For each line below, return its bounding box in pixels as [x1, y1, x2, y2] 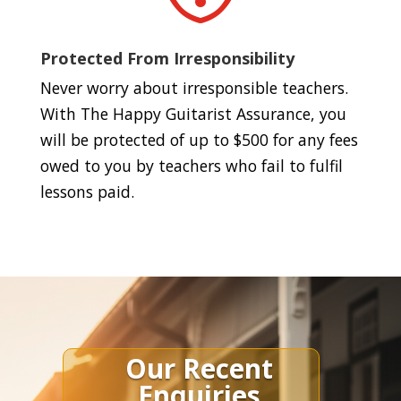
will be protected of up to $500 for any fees [39, 129, 358, 150]
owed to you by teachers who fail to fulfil [39, 155, 343, 176]
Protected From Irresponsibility [39, 47, 294, 69]
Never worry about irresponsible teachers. [39, 77, 348, 98]
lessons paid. [39, 181, 134, 202]
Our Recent [124, 350, 273, 387]
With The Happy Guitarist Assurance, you [39, 103, 346, 124]
